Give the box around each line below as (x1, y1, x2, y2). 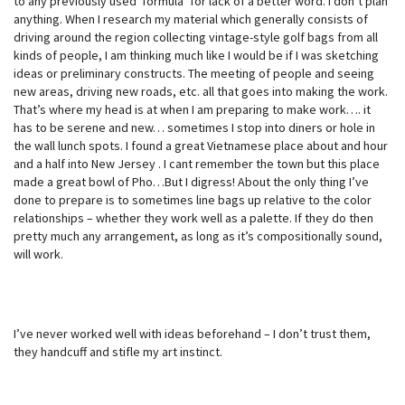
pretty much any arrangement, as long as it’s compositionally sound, (14, 227, 382, 244)
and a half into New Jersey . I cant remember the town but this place (14, 155, 380, 172)
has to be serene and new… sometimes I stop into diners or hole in (14, 118, 375, 136)
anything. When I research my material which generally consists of (14, 10, 368, 27)
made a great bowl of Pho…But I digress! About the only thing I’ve (14, 173, 369, 190)
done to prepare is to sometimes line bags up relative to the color (14, 191, 372, 208)
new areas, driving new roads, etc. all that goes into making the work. (14, 82, 388, 99)
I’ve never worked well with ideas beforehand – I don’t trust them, (14, 325, 371, 342)
